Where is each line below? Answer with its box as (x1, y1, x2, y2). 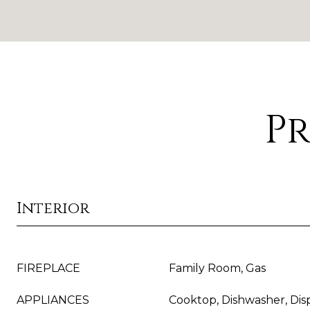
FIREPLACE (17, 262, 80, 275)
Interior (17, 199, 89, 219)
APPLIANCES (17, 293, 89, 307)
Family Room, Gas (169, 262, 266, 275)
